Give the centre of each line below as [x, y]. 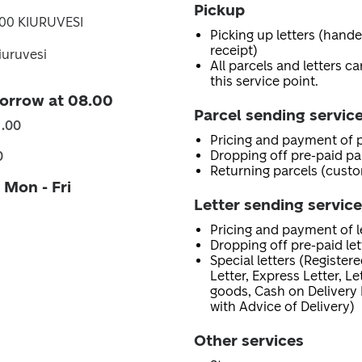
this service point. [264, 81]
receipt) [234, 51]
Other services [249, 341]
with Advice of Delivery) [282, 307]
